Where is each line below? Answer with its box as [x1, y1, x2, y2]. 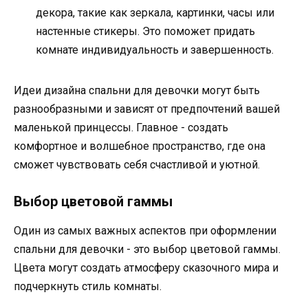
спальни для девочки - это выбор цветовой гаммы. [14, 242, 280, 256]
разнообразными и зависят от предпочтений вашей [14, 102, 280, 115]
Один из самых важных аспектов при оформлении [14, 223, 276, 237]
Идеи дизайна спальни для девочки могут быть [14, 83, 260, 97]
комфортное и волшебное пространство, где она [14, 139, 265, 153]
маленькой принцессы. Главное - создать [14, 120, 228, 134]
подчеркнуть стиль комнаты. [14, 279, 162, 293]
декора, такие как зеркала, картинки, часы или [36, 5, 274, 19]
